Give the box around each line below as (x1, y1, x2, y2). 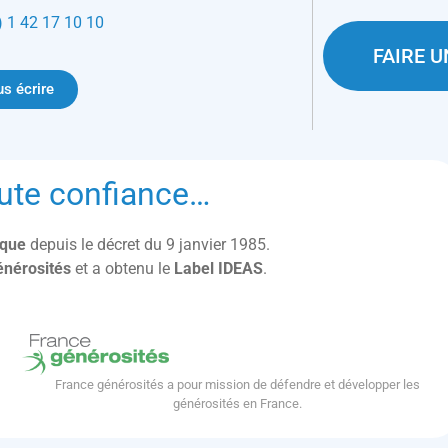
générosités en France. (172, 396, 302, 412)
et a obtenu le (71, 258, 174, 278)
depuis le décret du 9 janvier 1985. (29, 234, 270, 254)
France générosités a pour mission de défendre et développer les (54, 377, 420, 393)
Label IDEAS (174, 258, 263, 278)
